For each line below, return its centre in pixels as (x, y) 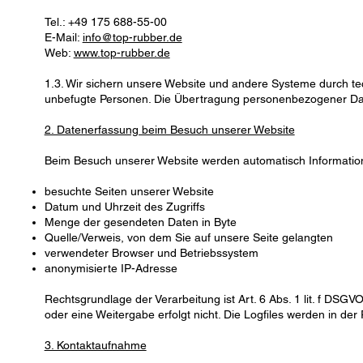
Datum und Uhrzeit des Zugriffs (124, 207)
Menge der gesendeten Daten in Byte (140, 222)
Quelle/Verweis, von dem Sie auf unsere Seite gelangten (188, 238)
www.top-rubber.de (122, 53)
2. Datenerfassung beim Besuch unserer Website (169, 130)
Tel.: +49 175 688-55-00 (105, 22)
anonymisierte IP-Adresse (111, 269)
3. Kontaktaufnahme (95, 346)
